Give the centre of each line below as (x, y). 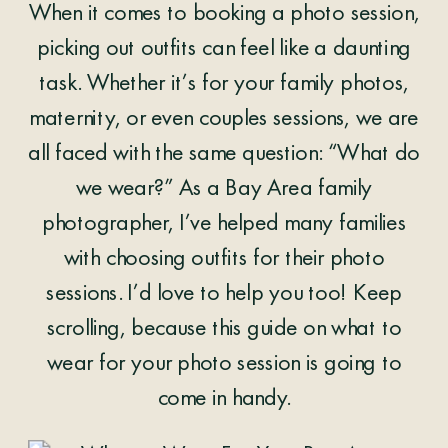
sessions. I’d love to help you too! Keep (224, 294)
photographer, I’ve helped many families (224, 224)
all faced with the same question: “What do (224, 154)
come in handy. (224, 399)
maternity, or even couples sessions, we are (224, 119)
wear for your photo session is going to (224, 364)
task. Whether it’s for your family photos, (224, 84)
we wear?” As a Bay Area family (224, 189)
